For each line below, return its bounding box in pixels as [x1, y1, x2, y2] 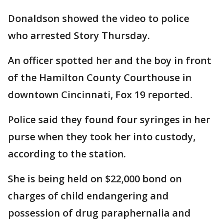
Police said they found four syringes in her [8, 113, 210, 126]
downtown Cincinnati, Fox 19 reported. [8, 88, 193, 101]
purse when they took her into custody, [8, 130, 196, 143]
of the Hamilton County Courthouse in [8, 71, 192, 84]
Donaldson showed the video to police [8, 12, 189, 25]
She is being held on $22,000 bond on [8, 172, 182, 185]
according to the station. [8, 147, 126, 160]
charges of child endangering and [8, 189, 169, 202]
